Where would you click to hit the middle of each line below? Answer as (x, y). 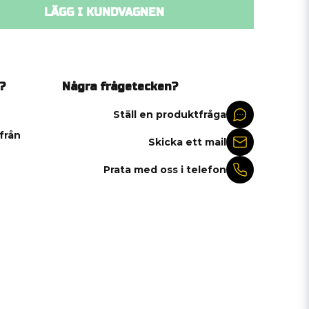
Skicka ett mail (187, 142)
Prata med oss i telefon (165, 169)
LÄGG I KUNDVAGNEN (104, 12)
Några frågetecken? (120, 87)
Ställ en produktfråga (170, 114)
